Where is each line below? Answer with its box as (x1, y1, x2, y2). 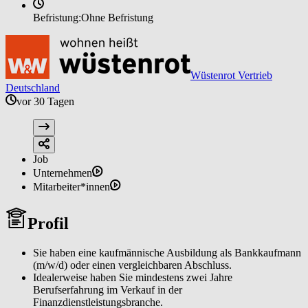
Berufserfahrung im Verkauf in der (33, 283, 182, 296)
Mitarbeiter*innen (33, 180, 110, 192)
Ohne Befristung (81, 11, 153, 23)
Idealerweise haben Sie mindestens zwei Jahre (33, 271, 232, 283)
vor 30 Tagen (16, 95, 74, 107)
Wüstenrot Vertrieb (190, 69, 272, 81)
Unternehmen (33, 166, 92, 179)
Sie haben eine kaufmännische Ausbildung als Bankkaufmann (33, 246, 301, 258)
